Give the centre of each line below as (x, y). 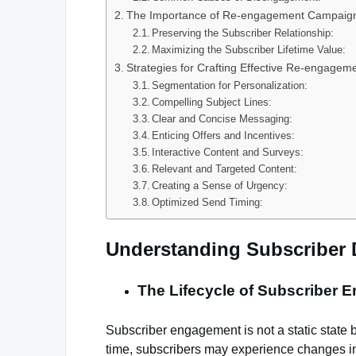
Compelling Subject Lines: (212, 102)
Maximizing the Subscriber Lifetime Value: (249, 50)
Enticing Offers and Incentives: (224, 135)
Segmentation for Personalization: (230, 85)
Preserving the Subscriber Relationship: (243, 33)
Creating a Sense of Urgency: (220, 186)
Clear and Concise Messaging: (222, 119)
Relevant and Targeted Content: (225, 169)
